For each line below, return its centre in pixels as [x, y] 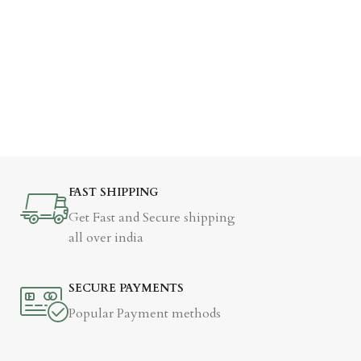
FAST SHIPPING [114, 192]
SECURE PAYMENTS [126, 288]
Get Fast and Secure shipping [152, 218]
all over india [106, 238]
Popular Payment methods [145, 313]
